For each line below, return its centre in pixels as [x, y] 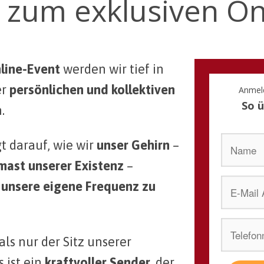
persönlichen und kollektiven [92, 89]
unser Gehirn [132, 145]
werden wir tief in [112, 69]
